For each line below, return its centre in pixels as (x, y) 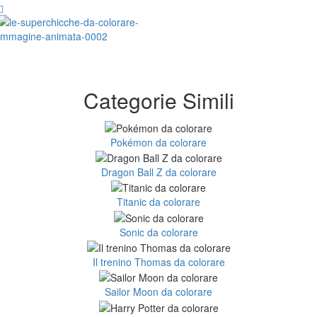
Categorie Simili (158, 100)
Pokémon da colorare (158, 142)
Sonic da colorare (158, 232)
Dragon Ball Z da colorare (158, 172)
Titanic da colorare (158, 202)
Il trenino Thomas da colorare (158, 261)
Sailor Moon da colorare (158, 292)
